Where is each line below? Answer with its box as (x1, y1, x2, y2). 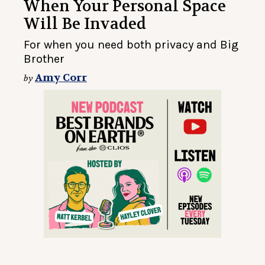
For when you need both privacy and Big (24, 38, 238, 52)
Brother (24, 52, 64, 66)
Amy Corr (35, 71, 87, 85)
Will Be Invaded (24, 14, 146, 34)
